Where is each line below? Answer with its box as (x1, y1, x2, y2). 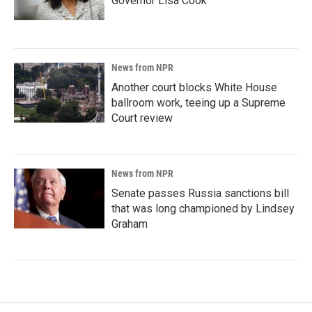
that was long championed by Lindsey (111, 202, 295, 215)
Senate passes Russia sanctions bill (111, 187, 289, 200)
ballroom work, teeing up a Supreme (111, 96, 286, 109)
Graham (111, 217, 148, 231)
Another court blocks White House (111, 81, 277, 94)
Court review (111, 111, 173, 125)
